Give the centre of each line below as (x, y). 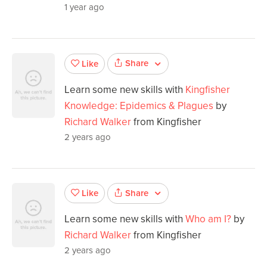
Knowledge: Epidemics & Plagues (139, 105)
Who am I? (208, 219)
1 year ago (84, 7)
